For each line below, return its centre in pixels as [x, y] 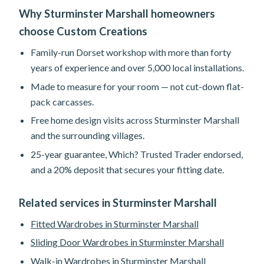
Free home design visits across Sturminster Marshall [135, 120]
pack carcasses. [62, 101]
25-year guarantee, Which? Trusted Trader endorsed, [137, 154]
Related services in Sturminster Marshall [118, 202]
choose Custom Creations [83, 31]
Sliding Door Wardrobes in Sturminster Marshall [127, 242]
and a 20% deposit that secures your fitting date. [127, 169]
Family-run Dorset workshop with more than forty [131, 52]
